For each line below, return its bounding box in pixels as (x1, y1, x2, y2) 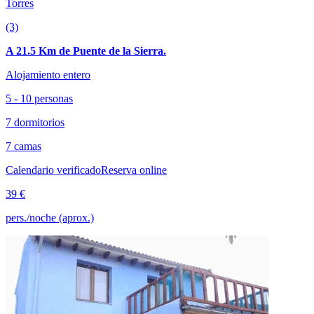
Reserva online (101, 163, 167, 176)
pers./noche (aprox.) (6, 211, 94, 224)
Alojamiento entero (6, 68, 90, 81)
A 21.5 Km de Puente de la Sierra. (6, 44, 166, 57)
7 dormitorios (6, 116, 64, 128)
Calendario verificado (6, 163, 101, 176)
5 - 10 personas (6, 92, 73, 104)
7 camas (6, 139, 41, 152)
